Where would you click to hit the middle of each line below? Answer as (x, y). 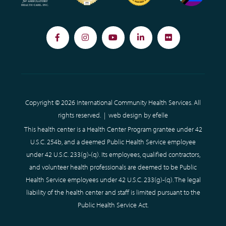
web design (125, 115)
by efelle (155, 115)
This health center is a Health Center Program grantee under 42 (113, 129)
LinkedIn (155, 42)
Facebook (73, 42)
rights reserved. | (83, 115)
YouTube (127, 42)
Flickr (177, 42)
